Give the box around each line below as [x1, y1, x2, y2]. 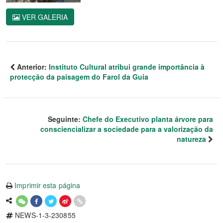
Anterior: [15, 62, 49, 72]
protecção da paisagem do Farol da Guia [10, 72, 148, 82]
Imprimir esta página [14, 180, 81, 191]
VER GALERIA [20, 12, 68, 22]
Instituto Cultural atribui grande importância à [49, 62, 205, 72]
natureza [177, 134, 206, 144]
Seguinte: [48, 114, 83, 124]
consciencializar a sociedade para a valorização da [40, 124, 213, 134]
